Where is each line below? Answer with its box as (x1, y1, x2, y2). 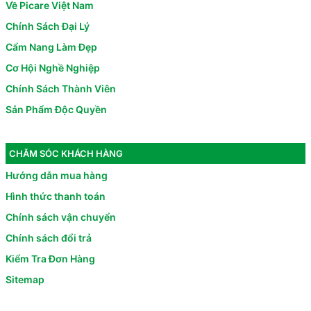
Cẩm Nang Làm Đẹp (6, 40, 97, 53)
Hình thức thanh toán (6, 190, 106, 203)
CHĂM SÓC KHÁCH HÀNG (9, 147, 123, 159)
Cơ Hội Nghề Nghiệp (6, 61, 100, 74)
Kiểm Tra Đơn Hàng (6, 253, 95, 265)
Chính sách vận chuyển (6, 211, 116, 224)
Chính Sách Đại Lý (6, 19, 90, 32)
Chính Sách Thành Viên (6, 82, 116, 94)
